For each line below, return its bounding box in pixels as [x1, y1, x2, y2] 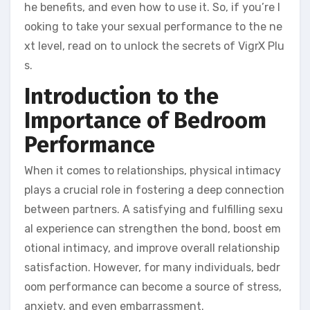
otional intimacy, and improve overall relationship [24, 241, 280, 255]
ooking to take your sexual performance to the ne [24, 19, 282, 33]
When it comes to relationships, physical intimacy [24, 164, 281, 178]
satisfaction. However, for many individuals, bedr [24, 261, 280, 275]
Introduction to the [24, 82, 219, 109]
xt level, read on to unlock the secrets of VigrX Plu [24, 39, 284, 53]
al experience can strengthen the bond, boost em [24, 222, 281, 236]
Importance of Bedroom [24, 107, 266, 134]
